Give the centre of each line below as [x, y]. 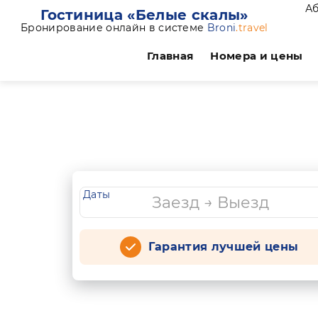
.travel [252, 27]
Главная [170, 56]
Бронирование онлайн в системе [114, 27]
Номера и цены [257, 56]
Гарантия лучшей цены [223, 247]
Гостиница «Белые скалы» [144, 15]
